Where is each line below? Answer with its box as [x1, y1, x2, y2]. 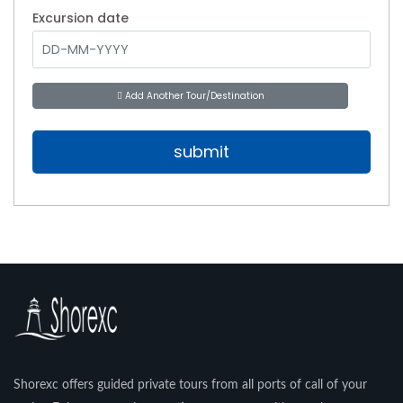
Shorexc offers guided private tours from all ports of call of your [13, 378, 367, 391]
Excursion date [32, 9, 129, 27]
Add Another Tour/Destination [121, 89, 264, 103]
